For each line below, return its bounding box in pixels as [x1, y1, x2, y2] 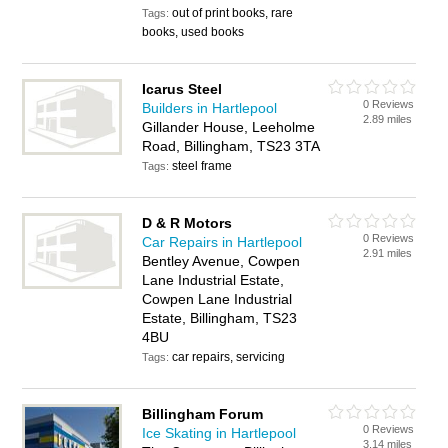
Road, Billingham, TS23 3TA [142, 138, 321, 154]
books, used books [142, 25, 245, 39]
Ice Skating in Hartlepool [142, 425, 297, 441]
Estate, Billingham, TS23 [142, 310, 298, 326]
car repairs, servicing [172, 350, 286, 364]
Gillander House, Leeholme [142, 119, 316, 135]
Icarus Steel [142, 81, 223, 97]
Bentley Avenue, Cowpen [142, 253, 301, 269]
